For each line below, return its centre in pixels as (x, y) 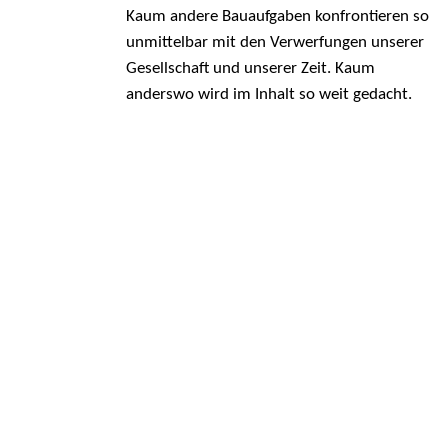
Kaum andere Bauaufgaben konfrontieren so (277, 17)
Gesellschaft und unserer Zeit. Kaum (250, 69)
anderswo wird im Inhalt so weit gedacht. (268, 95)
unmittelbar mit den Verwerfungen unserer (274, 43)
